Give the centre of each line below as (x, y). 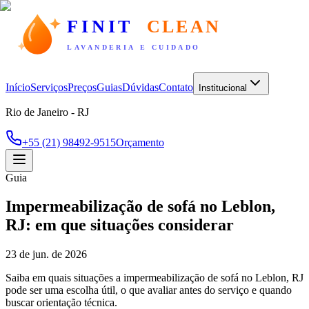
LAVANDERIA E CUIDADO (133, 47)
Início (18, 87)
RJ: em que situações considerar (120, 225)
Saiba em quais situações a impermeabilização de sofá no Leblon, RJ (154, 278)
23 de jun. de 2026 (46, 255)
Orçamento (140, 142)
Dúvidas (140, 87)
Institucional (223, 88)
